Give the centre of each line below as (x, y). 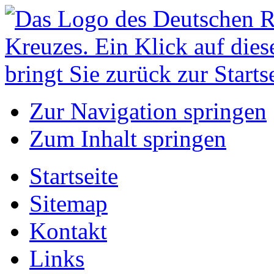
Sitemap (68, 203)
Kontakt (68, 231)
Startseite (74, 176)
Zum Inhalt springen (128, 139)
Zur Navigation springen (148, 111)
